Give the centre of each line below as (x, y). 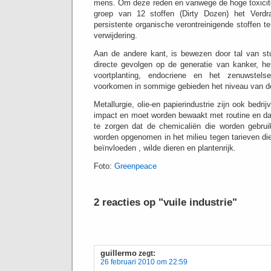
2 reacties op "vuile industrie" (165, 202)
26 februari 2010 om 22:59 (144, 262)
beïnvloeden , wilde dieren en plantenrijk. (165, 148)
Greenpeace (135, 166)
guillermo (119, 253)
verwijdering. (116, 35)
